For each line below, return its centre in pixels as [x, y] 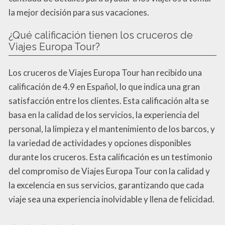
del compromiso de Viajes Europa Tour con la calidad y [109, 171]
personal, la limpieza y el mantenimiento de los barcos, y [112, 129]
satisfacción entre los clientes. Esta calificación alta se [109, 101]
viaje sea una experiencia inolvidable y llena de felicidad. [111, 199]
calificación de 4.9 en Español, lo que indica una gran [104, 87]
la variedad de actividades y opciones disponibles [100, 143]
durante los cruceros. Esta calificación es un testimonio [110, 157]
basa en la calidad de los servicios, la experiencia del [104, 115]
